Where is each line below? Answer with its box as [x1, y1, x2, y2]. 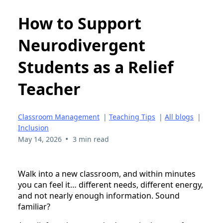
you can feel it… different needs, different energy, [18, 179, 203, 190]
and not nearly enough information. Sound [18, 190, 180, 201]
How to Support [18, 12, 141, 34]
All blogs [165, 111, 194, 121]
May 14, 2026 [18, 134, 62, 144]
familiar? [18, 201, 50, 212]
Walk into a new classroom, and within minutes [18, 168, 196, 179]
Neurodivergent [18, 34, 145, 56]
